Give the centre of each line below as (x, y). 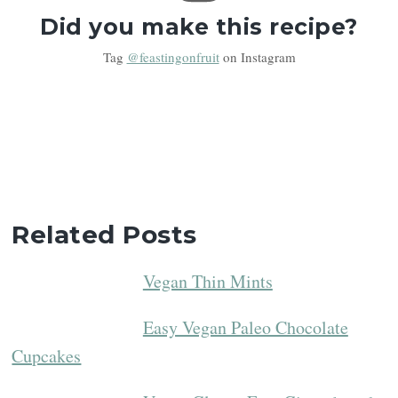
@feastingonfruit (173, 56)
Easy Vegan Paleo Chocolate (245, 327)
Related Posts (104, 234)
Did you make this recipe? (199, 27)
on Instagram (257, 56)
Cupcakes (47, 355)
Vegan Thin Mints (207, 281)
